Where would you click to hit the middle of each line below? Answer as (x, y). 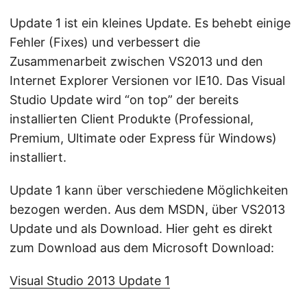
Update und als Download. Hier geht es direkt (141, 229)
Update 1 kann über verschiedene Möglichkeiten (149, 190)
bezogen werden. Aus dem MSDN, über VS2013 (147, 209)
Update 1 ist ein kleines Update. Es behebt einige (150, 23)
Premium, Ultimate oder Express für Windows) (143, 138)
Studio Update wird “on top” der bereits (124, 100)
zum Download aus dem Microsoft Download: (142, 248)
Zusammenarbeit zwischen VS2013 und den (136, 61)
